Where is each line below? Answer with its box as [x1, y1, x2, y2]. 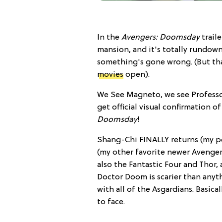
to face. [97, 198, 125, 207]
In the [97, 33, 121, 43]
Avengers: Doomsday [121, 33, 200, 43]
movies [97, 70, 123, 80]
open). [123, 70, 150, 80]
